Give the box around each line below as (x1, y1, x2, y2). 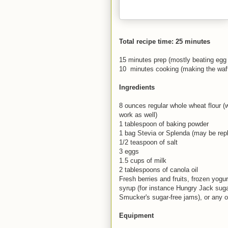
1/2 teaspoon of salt (119, 138, 178, 146)
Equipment (119, 212, 154, 219)
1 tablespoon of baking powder (119, 120, 209, 128)
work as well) (119, 111, 157, 119)
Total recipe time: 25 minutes (119, 38, 210, 45)
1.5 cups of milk (119, 157, 166, 164)
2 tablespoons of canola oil (119, 166, 198, 174)
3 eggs (119, 148, 139, 155)
